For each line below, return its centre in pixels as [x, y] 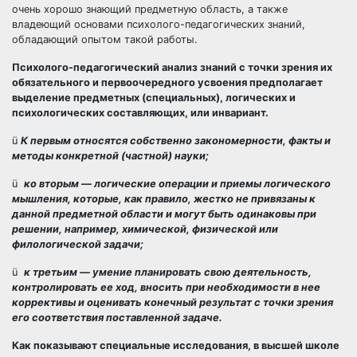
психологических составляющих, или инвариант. [140, 113]
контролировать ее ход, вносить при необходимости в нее [166, 287]
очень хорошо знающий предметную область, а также [150, 9]
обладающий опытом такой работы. [105, 39]
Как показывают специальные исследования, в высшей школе [176, 345]
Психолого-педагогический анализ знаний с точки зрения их [172, 67]
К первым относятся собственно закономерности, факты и [176, 141]
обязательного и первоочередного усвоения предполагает [167, 82]
